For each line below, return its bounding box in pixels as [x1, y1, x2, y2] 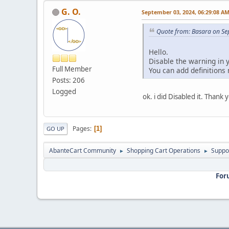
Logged [52, 86, 76, 96]
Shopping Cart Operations [127, 146, 200, 155]
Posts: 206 [52, 75, 85, 85]
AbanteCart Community [49, 146, 116, 155]
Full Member [52, 64, 92, 74]
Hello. [149, 47, 168, 57]
